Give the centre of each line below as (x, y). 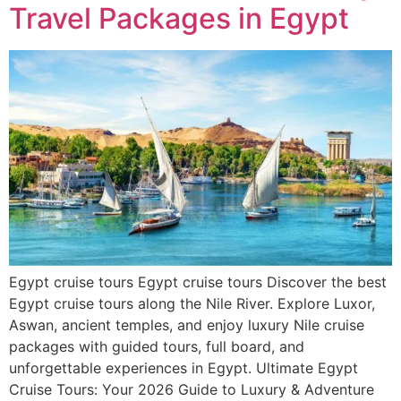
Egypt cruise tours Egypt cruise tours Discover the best (198, 282)
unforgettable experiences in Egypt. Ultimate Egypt (183, 367)
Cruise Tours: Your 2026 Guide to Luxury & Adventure (192, 389)
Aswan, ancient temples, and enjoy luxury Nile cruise (187, 324)
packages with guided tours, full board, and (157, 346)
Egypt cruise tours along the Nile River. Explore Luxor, (192, 303)
